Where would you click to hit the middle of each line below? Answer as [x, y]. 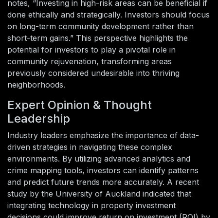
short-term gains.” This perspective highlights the [98, 38]
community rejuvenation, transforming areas [90, 62]
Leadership [39, 119]
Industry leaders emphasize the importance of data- [103, 136]
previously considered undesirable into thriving [93, 73]
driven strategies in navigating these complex [90, 147]
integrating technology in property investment [91, 206]
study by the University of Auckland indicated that [99, 194]
